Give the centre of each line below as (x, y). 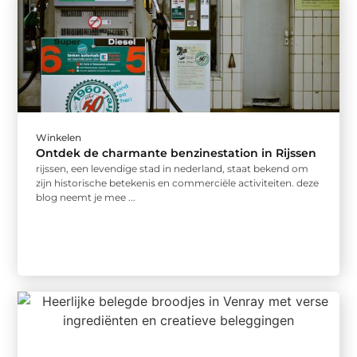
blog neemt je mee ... (86, 198)
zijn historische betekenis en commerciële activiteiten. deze (178, 183)
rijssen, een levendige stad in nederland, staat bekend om (173, 169)
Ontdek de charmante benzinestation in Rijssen (177, 153)
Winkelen (59, 138)
